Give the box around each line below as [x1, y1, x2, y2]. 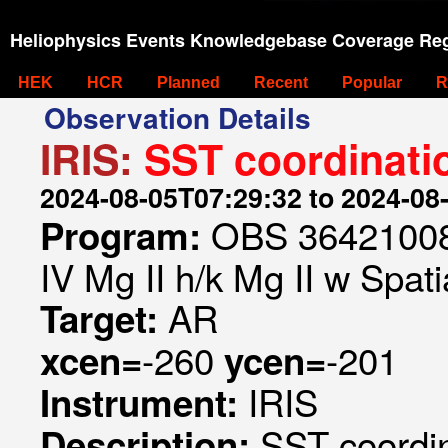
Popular [342, 74, 402, 91]
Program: [40, 209, 211, 261]
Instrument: [40, 376, 248, 428]
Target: [40, 292, 168, 344]
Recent [254, 74, 308, 91]
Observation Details [44, 97, 311, 138]
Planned [157, 74, 220, 91]
